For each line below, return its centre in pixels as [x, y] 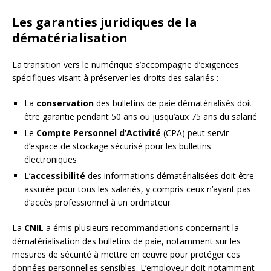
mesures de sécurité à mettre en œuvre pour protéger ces [126, 254]
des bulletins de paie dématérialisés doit [173, 103]
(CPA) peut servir [195, 132]
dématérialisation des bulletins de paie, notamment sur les [126, 241]
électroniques [51, 159]
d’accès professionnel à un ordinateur [97, 202]
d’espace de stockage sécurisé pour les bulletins [118, 146]
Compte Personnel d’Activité [99, 132]
